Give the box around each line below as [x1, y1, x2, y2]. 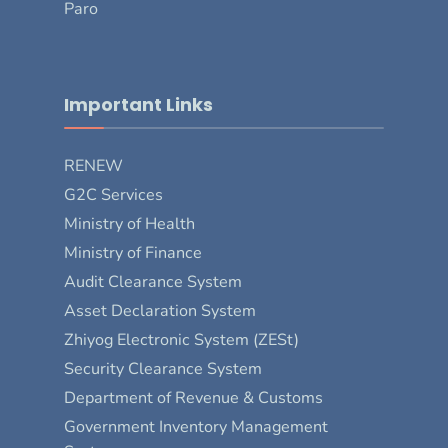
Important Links [64, 91, 213, 117]
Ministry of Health [64, 212, 195, 235]
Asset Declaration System [64, 299, 256, 322]
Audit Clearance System [64, 270, 242, 293]
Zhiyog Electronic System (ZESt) [64, 328, 299, 351]
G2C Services [64, 183, 163, 206]
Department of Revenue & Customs [64, 386, 323, 409]
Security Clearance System [64, 357, 262, 380]
